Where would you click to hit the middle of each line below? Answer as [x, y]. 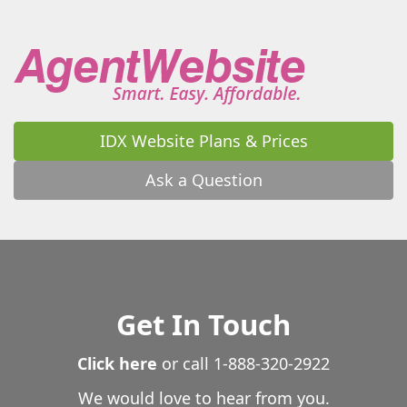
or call [185, 364]
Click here [117, 364]
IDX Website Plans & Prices [203, 140]
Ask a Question [203, 179]
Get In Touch [203, 324]
